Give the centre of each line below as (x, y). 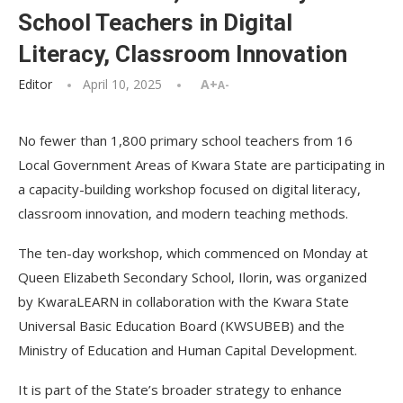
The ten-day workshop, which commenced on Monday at (193, 253)
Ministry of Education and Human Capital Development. (188, 350)
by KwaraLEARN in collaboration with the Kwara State (184, 301)
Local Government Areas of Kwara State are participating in (201, 165)
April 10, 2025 (122, 84)
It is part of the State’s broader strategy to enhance (180, 390)
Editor (35, 84)
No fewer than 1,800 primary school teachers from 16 (185, 140)
